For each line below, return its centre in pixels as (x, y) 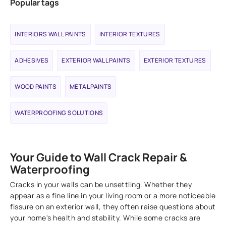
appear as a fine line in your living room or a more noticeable (113, 196)
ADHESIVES (32, 61)
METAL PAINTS (91, 87)
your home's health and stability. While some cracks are (105, 218)
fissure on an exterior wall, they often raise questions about (113, 207)
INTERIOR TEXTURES (130, 34)
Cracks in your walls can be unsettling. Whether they (101, 185)
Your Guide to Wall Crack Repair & (99, 158)
